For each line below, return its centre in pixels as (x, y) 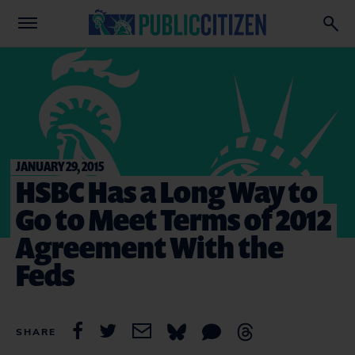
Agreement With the (150, 247)
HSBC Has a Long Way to (167, 191)
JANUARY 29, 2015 (60, 166)
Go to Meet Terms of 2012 (174, 219)
